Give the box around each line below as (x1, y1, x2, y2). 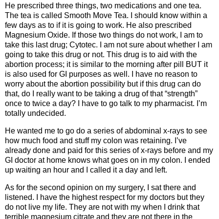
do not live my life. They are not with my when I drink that (5, 202, 199, 211)
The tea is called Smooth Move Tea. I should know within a (5, 11, 207, 20)
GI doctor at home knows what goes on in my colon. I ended (5, 155, 210, 164)
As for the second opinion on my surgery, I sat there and (5, 183, 196, 192)
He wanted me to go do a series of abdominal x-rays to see (5, 126, 207, 135)
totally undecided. (5, 109, 66, 117)
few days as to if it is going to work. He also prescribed (5, 21, 192, 29)
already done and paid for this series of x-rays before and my (5, 146, 213, 154)
